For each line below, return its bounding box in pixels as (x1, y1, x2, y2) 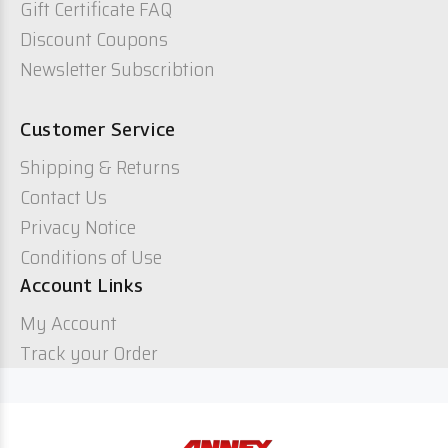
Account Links (20, 275, 145, 296)
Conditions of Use (20, 241, 162, 273)
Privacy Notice (20, 211, 136, 243)
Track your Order (20, 337, 158, 369)
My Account (20, 307, 117, 339)
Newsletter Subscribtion (20, 53, 215, 85)
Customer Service (20, 119, 176, 140)
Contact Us (20, 181, 107, 213)
